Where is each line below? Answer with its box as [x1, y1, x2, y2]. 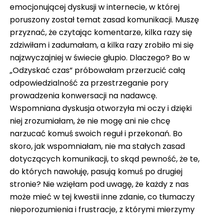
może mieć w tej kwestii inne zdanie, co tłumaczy [10, 191, 195, 202]
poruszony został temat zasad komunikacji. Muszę [10, 14, 199, 25]
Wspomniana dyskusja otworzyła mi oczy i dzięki [10, 103, 192, 114]
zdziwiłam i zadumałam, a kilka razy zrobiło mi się [10, 39, 194, 51]
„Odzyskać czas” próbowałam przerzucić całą [10, 65, 185, 76]
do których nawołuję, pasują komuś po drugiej [10, 166, 182, 177]
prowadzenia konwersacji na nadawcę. [10, 90, 157, 101]
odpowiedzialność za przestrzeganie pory [10, 77, 168, 89]
